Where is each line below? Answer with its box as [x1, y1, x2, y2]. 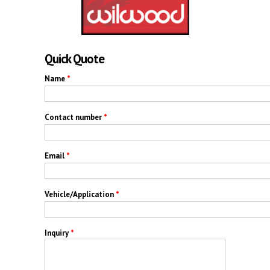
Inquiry [45, 227, 71, 238]
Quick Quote [45, 50, 104, 67]
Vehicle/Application [45, 189, 116, 199]
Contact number [45, 111, 104, 122]
